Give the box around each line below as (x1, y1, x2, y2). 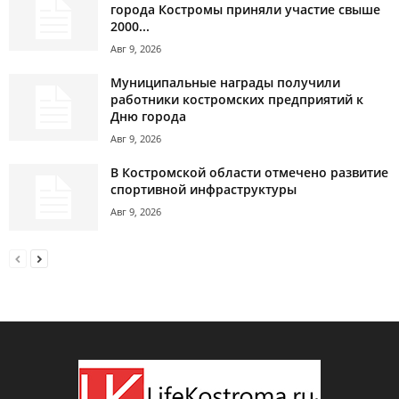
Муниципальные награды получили (110, 74, 340, 92)
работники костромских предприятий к (110, 91, 363, 109)
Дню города (110, 108, 186, 126)
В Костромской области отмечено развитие (110, 164, 388, 182)
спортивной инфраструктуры (110, 181, 297, 199)
